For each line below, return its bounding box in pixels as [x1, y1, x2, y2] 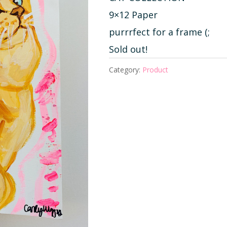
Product [142, 65, 168, 75]
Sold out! [108, 43, 147, 56]
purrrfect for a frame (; [108, 26, 210, 39]
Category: [108, 65, 142, 75]
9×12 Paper [108, 9, 158, 21]
